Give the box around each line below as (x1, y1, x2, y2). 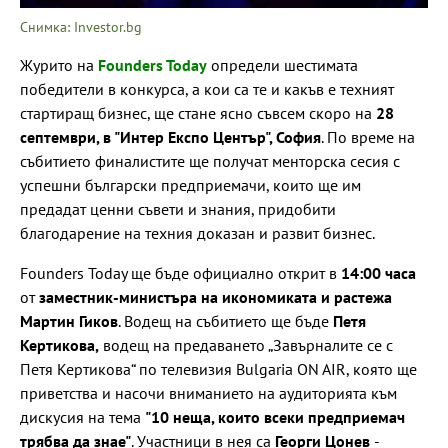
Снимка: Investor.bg (20, 17, 142, 36)
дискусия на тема (20, 406, 145, 427)
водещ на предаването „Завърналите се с (99, 334, 393, 355)
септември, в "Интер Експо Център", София (20, 126, 321, 147)
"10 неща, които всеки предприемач (145, 406, 405, 427)
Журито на (20, 54, 98, 75)
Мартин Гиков (20, 310, 118, 331)
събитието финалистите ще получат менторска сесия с (20, 150, 400, 171)
